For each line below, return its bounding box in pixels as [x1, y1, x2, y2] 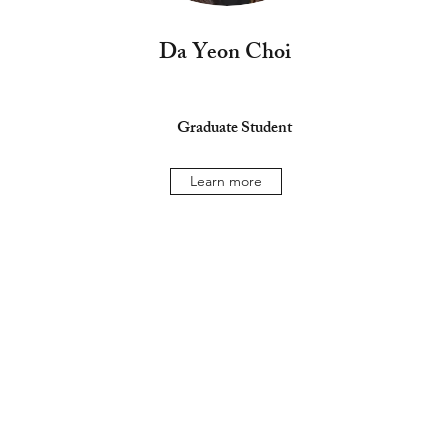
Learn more [190, 172, 263, 190]
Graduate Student [176, 115, 292, 144]
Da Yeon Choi [159, 35, 292, 74]
